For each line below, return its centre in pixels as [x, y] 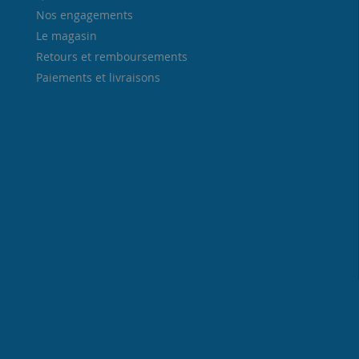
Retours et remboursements [112, 56]
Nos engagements [85, 14]
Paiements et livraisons [98, 77]
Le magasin [67, 35]
